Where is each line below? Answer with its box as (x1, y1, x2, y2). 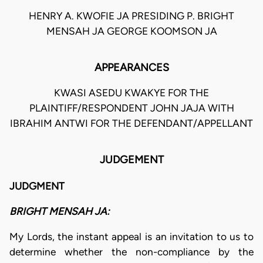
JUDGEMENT (99, 153, 164, 167)
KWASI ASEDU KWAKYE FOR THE (54, 87, 209, 99)
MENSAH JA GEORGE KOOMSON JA (46, 25, 217, 38)
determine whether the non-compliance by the (9, 246, 254, 258)
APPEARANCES (94, 61, 169, 75)
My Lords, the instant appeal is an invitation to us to (9, 231, 254, 243)
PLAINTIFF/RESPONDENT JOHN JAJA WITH (29, 102, 234, 114)
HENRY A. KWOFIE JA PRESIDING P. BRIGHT (29, 10, 234, 22)
